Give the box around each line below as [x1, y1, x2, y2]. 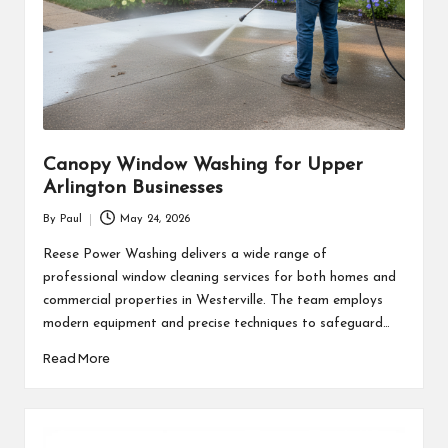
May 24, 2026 [120, 213, 191, 225]
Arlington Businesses [42, 179, 223, 199]
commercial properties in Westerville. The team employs [42, 293, 383, 307]
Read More [42, 349, 110, 366]
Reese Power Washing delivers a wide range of [42, 247, 327, 261]
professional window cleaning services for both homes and [42, 270, 396, 284]
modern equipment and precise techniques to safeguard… [42, 316, 390, 330]
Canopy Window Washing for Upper [42, 156, 363, 176]
